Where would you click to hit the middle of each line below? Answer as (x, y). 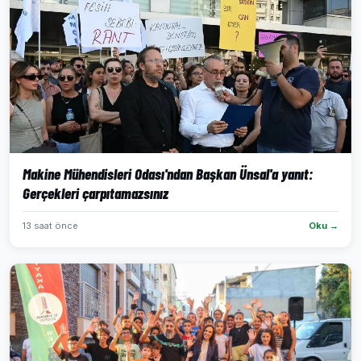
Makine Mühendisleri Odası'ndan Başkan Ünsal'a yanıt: (168, 174)
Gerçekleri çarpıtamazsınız (95, 193)
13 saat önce (50, 226)
